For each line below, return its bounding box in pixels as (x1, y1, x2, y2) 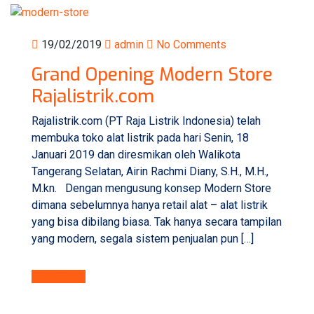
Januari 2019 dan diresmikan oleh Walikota (32, 147, 240, 161)
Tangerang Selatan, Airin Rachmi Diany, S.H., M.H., (32, 164, 268, 178)
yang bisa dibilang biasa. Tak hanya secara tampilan (32, 214, 282, 228)
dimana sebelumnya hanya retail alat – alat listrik (32, 198, 268, 212)
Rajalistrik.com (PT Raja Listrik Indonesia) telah (32, 114, 261, 128)
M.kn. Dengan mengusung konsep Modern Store (32, 181, 271, 195)
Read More (32, 269, 86, 283)
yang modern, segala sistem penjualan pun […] (32, 231, 254, 245)
